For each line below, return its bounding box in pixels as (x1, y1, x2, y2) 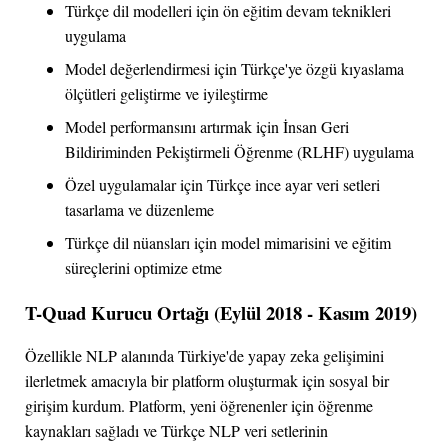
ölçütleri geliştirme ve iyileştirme (65, 82, 268, 104)
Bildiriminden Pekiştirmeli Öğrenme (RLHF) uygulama (65, 140, 414, 162)
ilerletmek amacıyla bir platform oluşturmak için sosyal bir (25, 370, 389, 392)
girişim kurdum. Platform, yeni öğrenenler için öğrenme (25, 395, 373, 417)
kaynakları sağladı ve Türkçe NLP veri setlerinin (25, 420, 328, 442)
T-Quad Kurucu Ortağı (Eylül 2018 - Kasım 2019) (25, 299, 417, 327)
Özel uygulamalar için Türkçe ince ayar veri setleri (65, 173, 380, 195)
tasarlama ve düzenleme (65, 198, 214, 220)
